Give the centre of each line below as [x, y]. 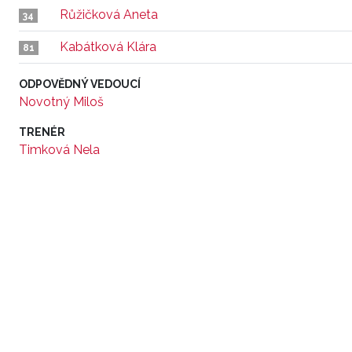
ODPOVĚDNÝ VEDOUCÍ [80, 84]
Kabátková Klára [108, 47]
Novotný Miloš [61, 102]
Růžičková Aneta [109, 15]
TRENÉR [42, 132]
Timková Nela [59, 150]
